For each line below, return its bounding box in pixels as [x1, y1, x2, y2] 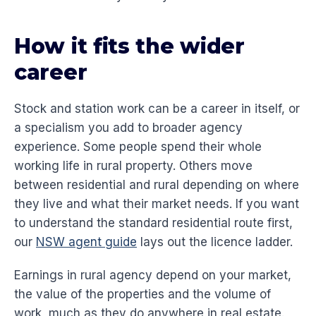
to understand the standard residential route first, [14, 216, 293, 231]
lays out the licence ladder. [137, 235, 293, 250]
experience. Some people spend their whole [14, 140, 262, 154]
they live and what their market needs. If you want [14, 197, 299, 212]
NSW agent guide [36, 235, 137, 250]
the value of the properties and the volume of [14, 287, 271, 302]
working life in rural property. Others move [14, 159, 253, 174]
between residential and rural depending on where [14, 178, 299, 193]
